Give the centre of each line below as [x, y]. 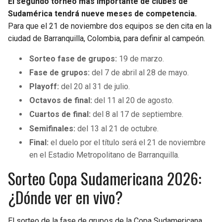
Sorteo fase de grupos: [73, 58]
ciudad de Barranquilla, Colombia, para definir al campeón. [107, 38]
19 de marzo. [141, 58]
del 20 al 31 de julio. [96, 86]
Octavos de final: [62, 101]
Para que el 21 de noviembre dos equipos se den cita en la [110, 26]
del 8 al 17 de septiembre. [138, 114]
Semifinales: [53, 128]
